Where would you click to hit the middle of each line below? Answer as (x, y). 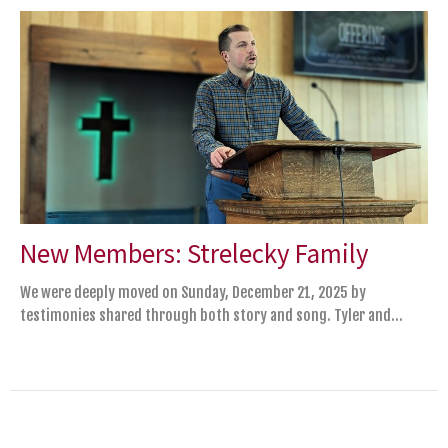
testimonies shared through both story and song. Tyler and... (211, 316)
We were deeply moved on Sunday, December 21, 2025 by (193, 293)
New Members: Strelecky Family (194, 253)
